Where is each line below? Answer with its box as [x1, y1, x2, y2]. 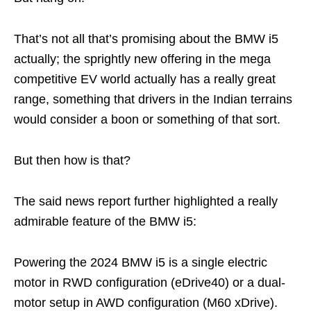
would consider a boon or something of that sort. [14, 112, 280, 126]
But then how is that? [14, 153, 131, 167]
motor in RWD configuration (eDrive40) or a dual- [14, 275, 285, 289]
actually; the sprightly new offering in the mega [14, 51, 271, 66]
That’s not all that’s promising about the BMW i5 [14, 31, 278, 46]
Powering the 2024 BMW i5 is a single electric [14, 255, 267, 269]
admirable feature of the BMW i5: [14, 214, 196, 228]
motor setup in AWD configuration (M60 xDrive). [14, 295, 278, 310]
